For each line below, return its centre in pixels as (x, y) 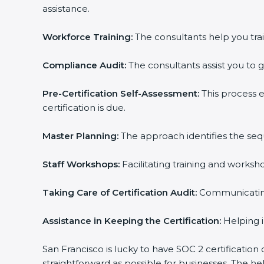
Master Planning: (80, 136)
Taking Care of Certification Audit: (120, 192)
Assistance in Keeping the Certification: (132, 221)
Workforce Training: (88, 37)
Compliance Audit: (84, 65)
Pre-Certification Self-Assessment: (121, 93)
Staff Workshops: (81, 164)
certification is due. (84, 108)
